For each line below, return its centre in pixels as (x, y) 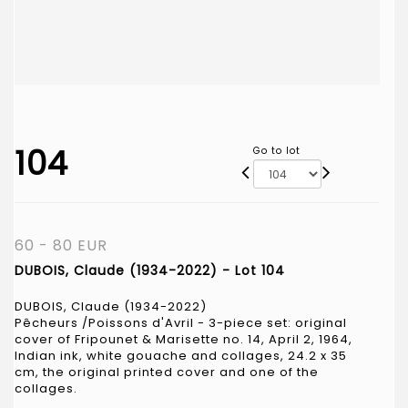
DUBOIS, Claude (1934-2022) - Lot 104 (150, 270)
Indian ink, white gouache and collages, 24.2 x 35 (181, 355)
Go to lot (276, 150)
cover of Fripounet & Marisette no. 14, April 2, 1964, (184, 339)
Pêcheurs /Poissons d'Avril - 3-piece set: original (181, 322)
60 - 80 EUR (61, 245)
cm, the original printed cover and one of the (167, 372)
